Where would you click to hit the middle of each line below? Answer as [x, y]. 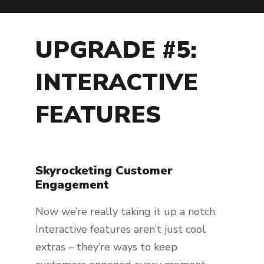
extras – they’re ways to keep [106, 247]
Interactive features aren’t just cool [121, 229]
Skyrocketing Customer [104, 170]
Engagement [72, 184]
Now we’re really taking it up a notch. [126, 211]
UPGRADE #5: [116, 50]
